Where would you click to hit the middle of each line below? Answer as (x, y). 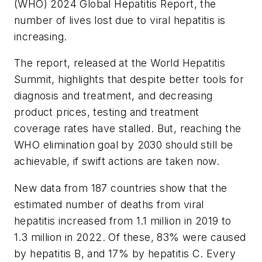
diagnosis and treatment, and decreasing (113, 96)
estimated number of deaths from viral (109, 204)
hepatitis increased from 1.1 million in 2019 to (123, 220)
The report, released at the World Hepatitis (120, 63)
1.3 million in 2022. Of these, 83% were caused (130, 237)
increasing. (41, 36)
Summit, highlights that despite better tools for (129, 80)
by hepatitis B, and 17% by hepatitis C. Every (125, 253)
